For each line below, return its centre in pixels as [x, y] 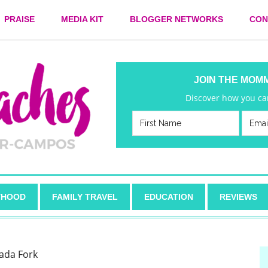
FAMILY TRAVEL [85, 197]
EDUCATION [169, 197]
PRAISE [19, 19]
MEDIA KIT [82, 19]
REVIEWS [238, 197]
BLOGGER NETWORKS [176, 19]
